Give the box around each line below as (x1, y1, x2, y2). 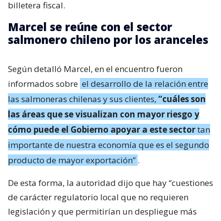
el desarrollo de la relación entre (82, 77, 208, 89)
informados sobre (8, 77, 80, 89)
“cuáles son (158, 93, 206, 105)
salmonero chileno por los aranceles (8, 32, 208, 47)
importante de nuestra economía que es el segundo (8, 139, 209, 150)
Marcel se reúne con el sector (8, 19, 172, 34)
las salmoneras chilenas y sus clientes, (8, 93, 158, 105)
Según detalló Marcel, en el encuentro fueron (8, 63, 183, 74)
